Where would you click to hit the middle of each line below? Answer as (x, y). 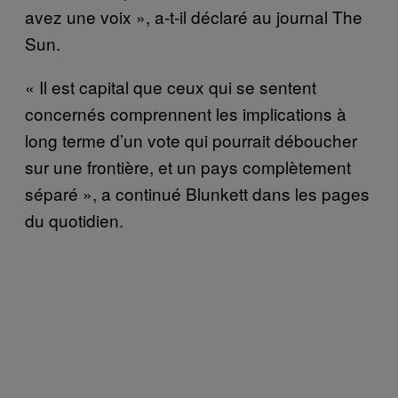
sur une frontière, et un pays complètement (188, 166)
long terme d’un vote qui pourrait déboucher (191, 139)
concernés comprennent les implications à (186, 113)
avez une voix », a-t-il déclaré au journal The (194, 16)
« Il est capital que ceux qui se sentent (171, 86)
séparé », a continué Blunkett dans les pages (197, 193)
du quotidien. (74, 219)
